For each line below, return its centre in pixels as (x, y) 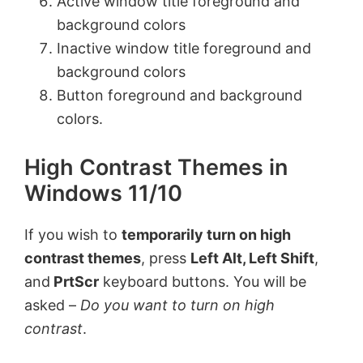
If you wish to (73, 235)
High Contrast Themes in (156, 167)
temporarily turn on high (206, 235)
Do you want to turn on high (177, 305)
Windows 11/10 (103, 193)
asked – (52, 305)
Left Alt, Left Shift (252, 258)
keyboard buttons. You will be (203, 282)
